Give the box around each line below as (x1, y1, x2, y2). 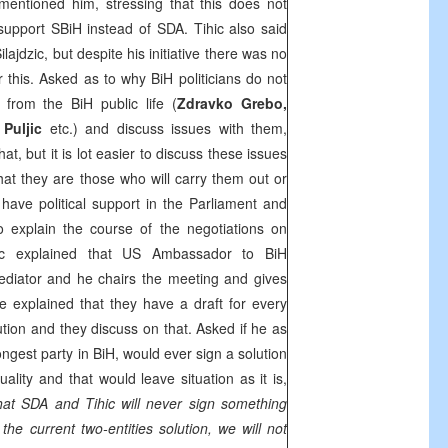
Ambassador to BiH (141, 243, 287, 263)
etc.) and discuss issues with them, (49, 118, 288, 138)
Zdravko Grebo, (177, 93, 288, 113)
